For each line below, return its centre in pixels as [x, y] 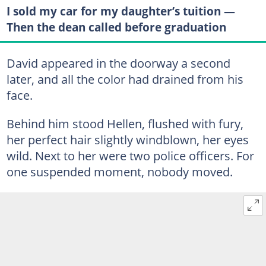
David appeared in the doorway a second [118, 63]
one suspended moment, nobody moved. [119, 172]
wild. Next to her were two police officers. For [130, 156]
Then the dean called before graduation [116, 27]
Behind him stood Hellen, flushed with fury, [125, 123]
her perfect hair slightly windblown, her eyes [127, 140]
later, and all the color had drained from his [125, 79]
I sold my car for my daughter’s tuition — [121, 11]
